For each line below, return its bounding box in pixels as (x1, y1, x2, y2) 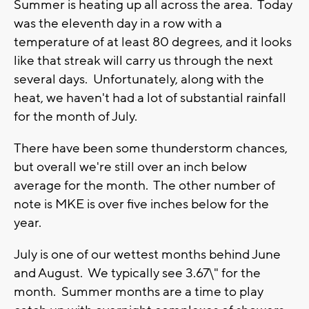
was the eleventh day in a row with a (14, 15, 222, 32)
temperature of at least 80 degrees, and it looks (14, 34, 292, 51)
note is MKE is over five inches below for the (14, 196, 269, 213)
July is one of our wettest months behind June (14, 246, 281, 263)
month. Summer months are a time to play (14, 283, 263, 301)
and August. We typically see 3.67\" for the (14, 265, 261, 282)
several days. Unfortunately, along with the (14, 71, 264, 88)
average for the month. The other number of (14, 177, 275, 195)
